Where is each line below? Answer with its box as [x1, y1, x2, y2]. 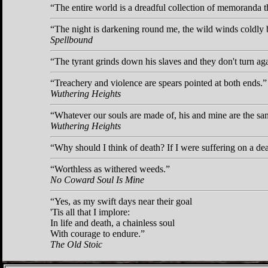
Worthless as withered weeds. [54, 163, 166, 174]
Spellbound [50, 34, 93, 45]
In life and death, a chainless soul [50, 217, 175, 228]
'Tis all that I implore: [50, 206, 130, 217]
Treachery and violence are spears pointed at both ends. [54, 77, 263, 88]
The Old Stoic [50, 239, 102, 249]
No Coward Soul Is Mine [50, 174, 144, 185]
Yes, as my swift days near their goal [54, 196, 192, 206]
